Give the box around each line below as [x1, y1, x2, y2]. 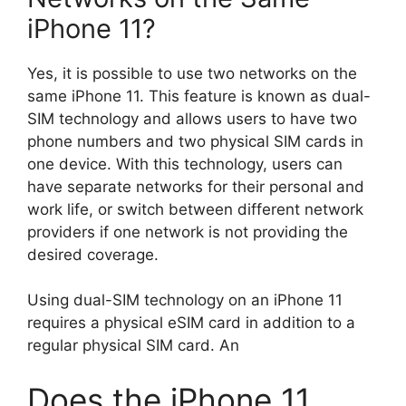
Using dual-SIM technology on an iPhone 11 [27, 291, 343, 310]
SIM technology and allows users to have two [27, 109, 357, 128]
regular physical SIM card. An [27, 336, 239, 355]
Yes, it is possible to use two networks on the [27, 63, 357, 82]
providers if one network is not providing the [27, 222, 348, 241]
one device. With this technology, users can [27, 154, 343, 173]
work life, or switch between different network [27, 199, 363, 218]
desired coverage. [27, 245, 159, 264]
